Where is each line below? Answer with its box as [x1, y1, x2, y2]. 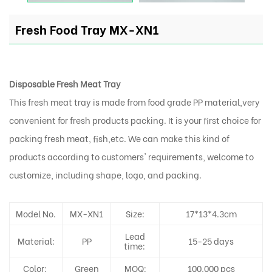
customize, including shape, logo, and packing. [9, 168, 202, 182]
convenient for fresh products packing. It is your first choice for [9, 114, 261, 127]
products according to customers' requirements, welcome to [9, 150, 254, 163]
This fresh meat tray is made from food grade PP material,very [9, 95, 260, 109]
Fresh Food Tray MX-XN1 [15, 20, 158, 38]
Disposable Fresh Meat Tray [9, 77, 121, 90]
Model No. [16, 207, 56, 220]
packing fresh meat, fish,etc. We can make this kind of [9, 132, 229, 145]
